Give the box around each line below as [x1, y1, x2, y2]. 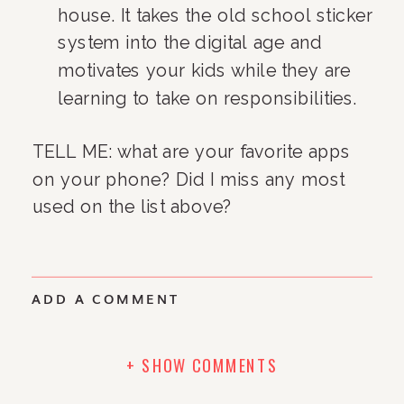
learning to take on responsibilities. [58, 87, 358, 109]
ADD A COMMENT [32, 289, 179, 308]
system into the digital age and [58, 32, 322, 53]
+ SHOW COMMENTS [125, 352, 279, 378]
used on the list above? [32, 197, 233, 217]
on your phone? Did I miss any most [32, 169, 345, 189]
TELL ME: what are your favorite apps [32, 141, 351, 162]
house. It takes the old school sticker [58, 5, 373, 25]
